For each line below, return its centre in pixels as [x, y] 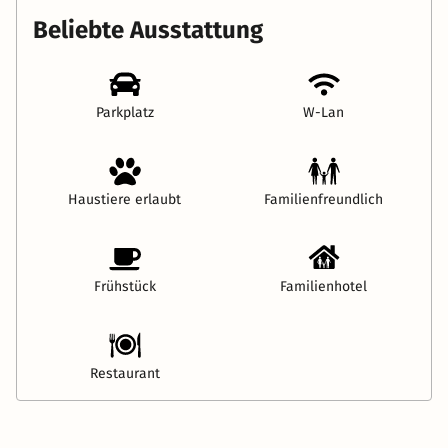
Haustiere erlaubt [124, 200]
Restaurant [124, 374]
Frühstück [124, 287]
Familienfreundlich [323, 200]
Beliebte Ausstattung [148, 30]
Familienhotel [323, 287]
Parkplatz [124, 113]
